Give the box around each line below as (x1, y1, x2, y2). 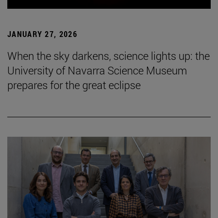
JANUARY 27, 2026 (7, 29, 77, 39)
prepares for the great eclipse (7, 78, 141, 92)
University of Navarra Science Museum (7, 63, 187, 78)
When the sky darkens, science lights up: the (7, 49, 210, 63)
